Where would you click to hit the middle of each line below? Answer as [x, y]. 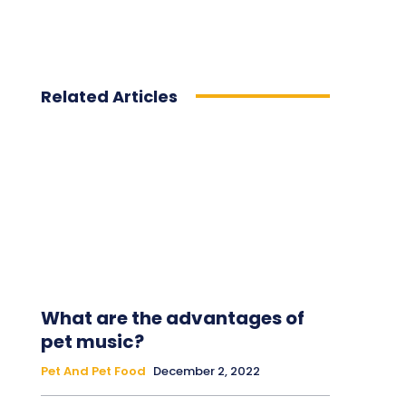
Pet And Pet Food [93, 371]
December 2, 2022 [206, 371]
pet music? [92, 341]
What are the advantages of [172, 318]
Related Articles [109, 96]
